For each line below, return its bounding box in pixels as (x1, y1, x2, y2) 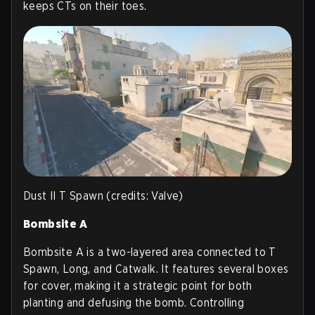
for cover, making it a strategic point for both (23, 279, 252, 293)
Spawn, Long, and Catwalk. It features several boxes (23, 262, 289, 276)
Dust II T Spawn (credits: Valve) (23, 189, 184, 203)
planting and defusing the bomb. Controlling (23, 296, 245, 310)
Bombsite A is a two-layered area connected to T (23, 245, 276, 259)
